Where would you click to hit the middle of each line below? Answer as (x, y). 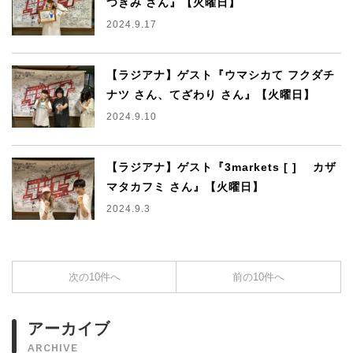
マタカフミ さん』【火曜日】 (185, 187)
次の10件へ (94, 277)
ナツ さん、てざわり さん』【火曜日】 (210, 95)
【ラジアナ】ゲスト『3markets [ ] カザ (221, 167)
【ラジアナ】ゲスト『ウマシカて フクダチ (220, 75)
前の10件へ (258, 277)
